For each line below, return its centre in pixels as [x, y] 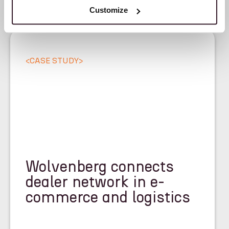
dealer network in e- [95, 183]
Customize [109, 10]
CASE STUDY [54, 61]
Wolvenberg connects [100, 167]
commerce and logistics [108, 198]
